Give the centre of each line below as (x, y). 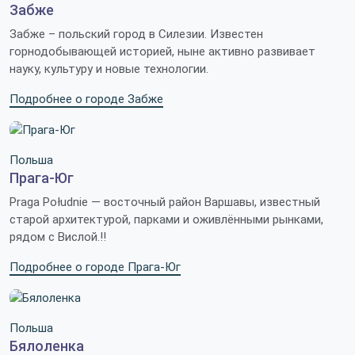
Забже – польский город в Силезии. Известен (136, 34)
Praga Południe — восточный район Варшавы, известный (165, 202)
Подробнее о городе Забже (86, 99)
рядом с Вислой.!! (58, 237)
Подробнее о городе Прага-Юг (95, 267)
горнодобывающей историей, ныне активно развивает (162, 52)
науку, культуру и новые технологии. (109, 69)
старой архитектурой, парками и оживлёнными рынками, (166, 220)
